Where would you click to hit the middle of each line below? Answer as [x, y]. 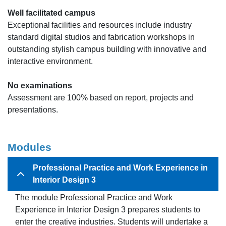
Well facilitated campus [52, 13]
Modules [30, 147]
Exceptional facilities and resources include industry [100, 25]
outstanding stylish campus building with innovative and [107, 49]
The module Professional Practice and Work [94, 197]
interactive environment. [51, 61]
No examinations [42, 85]
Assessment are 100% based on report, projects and [101, 97]
